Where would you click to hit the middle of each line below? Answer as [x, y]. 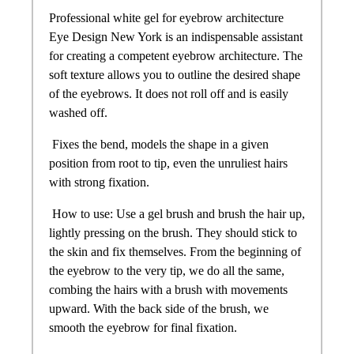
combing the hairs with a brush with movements [168, 289]
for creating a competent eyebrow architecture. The [176, 55]
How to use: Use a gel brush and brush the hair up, [177, 213]
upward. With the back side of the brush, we [159, 308]
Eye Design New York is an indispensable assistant [176, 36]
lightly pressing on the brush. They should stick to [173, 232]
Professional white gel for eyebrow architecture [166, 17]
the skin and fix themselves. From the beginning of [175, 251]
